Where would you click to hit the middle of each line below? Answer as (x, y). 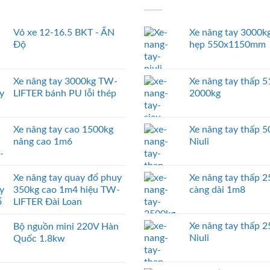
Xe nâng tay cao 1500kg (63, 130)
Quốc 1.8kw (39, 239)
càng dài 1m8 (217, 190)
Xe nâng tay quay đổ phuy (67, 178)
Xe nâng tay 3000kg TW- (65, 82)
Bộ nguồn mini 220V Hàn (66, 227)
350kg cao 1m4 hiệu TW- (66, 190)
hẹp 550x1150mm (228, 45)
